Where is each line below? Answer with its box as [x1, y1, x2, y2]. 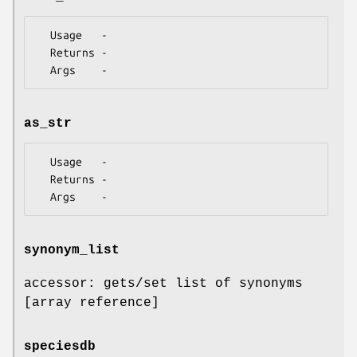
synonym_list [24, 242, 120, 257]
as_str [24, 116, 72, 131]
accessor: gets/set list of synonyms [24, 276, 303, 291]
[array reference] [24, 295, 159, 310]
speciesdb [24, 339, 96, 355]
